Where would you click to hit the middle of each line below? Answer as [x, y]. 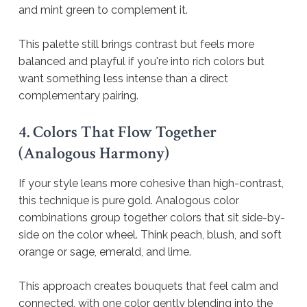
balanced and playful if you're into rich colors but [142, 62]
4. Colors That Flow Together [118, 132]
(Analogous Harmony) [94, 153]
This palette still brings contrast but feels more [136, 45]
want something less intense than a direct [123, 79]
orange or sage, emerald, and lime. [105, 251]
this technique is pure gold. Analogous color [129, 200]
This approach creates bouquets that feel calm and [148, 286]
